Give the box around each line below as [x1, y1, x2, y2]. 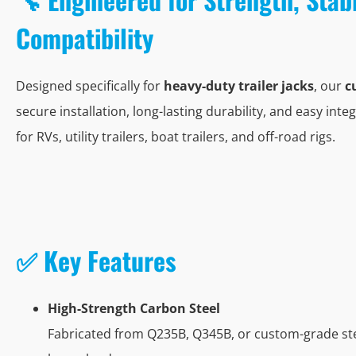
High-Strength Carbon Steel [48, 300, 220, 318]
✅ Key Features [16, 242, 176, 280]
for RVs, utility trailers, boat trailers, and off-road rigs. [16, 128, 335, 146]
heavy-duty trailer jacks [164, 77, 314, 95]
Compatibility [16, 19, 153, 57]
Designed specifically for [16, 77, 164, 95]
